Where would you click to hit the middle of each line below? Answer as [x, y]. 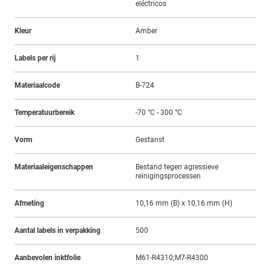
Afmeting [29, 204]
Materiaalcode [37, 86]
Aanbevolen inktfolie [47, 258]
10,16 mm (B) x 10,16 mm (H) [184, 204]
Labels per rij [35, 58]
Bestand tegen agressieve [177, 167]
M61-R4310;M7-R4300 [172, 258]
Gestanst [150, 140]
